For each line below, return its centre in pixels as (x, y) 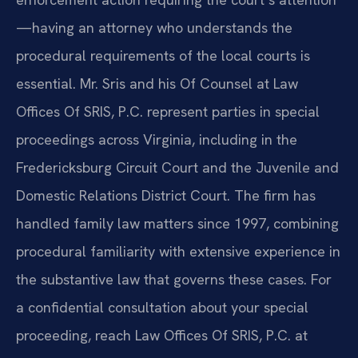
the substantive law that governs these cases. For (174, 280)
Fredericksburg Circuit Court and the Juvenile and (177, 168)
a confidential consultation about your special (162, 308)
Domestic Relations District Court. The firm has (166, 196)
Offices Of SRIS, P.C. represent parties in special (168, 112)
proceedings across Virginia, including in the (157, 140)
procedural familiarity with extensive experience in (178, 252)
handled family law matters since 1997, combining (177, 224)
